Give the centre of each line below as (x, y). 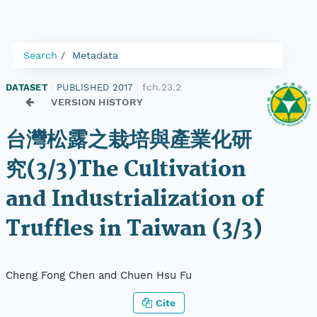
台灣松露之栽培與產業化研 (129, 140)
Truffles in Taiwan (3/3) (134, 230)
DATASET (27, 87)
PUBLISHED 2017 (95, 87)
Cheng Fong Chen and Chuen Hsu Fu (99, 276)
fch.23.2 (162, 87)
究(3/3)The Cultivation (126, 170)
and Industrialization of (135, 200)
